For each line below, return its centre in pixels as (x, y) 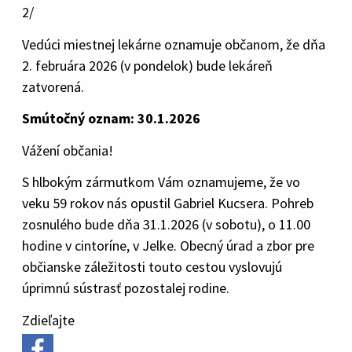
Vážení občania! (68, 150)
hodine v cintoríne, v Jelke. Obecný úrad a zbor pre (168, 246)
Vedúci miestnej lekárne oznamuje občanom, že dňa (174, 44)
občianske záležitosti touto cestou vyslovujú (152, 267)
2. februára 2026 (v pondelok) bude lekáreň (147, 65)
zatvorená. (53, 86)
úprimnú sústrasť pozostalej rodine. (126, 288)
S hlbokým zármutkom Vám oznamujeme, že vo (161, 182)
